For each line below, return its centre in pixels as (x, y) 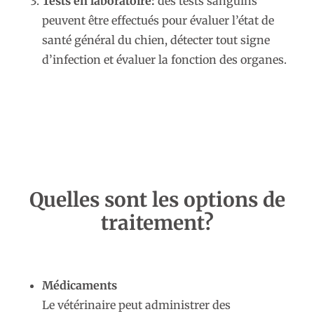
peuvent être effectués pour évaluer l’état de (158, 21)
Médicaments (80, 286)
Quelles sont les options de (157, 200)
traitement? (157, 223)
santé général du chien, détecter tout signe (156, 40)
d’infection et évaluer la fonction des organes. (164, 60)
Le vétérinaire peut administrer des (136, 305)
